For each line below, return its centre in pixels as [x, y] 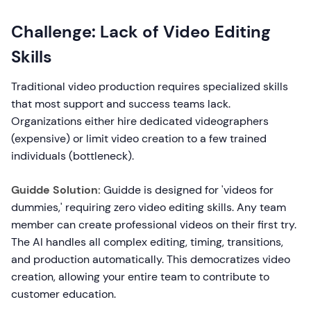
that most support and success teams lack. [121, 104]
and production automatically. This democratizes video [151, 259]
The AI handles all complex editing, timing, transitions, [147, 242]
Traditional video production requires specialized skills [150, 86]
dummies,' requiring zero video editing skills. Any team [149, 207]
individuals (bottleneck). [73, 156]
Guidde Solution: [56, 190]
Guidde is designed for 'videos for [187, 190]
